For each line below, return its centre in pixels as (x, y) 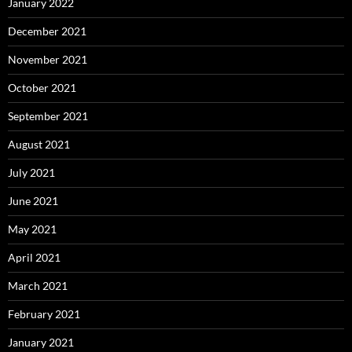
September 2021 (48, 115)
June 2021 (33, 200)
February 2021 (44, 313)
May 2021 (32, 229)
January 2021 (41, 342)
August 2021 (39, 144)
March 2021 (38, 285)
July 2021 (31, 172)
